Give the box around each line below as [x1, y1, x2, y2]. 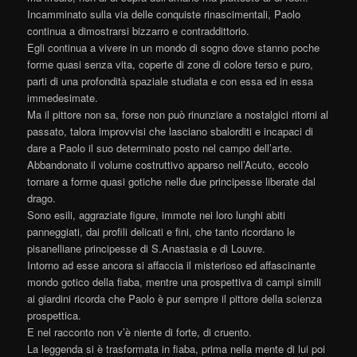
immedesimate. [27, 90, 99, 106]
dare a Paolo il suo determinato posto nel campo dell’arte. [27, 140, 293, 156]
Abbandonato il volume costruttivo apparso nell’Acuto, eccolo [27, 157, 309, 173]
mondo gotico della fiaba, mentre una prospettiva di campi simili [27, 274, 322, 290]
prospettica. [27, 308, 82, 324]
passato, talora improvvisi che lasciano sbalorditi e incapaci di [27, 124, 314, 139]
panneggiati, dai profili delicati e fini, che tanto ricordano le [27, 224, 296, 240]
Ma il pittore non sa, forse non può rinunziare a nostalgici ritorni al [27, 107, 329, 123]
